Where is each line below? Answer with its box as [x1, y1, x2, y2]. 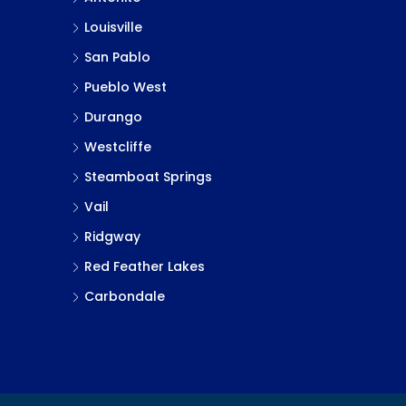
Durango [84, 108, 142, 126]
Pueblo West [84, 78, 167, 96]
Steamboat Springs [84, 168, 212, 186]
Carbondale [84, 287, 165, 305]
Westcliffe [84, 138, 151, 156]
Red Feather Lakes [84, 257, 205, 275]
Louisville [84, 18, 142, 36]
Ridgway [84, 227, 140, 246]
